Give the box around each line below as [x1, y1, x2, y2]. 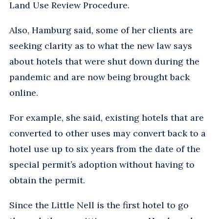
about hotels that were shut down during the [9, 55, 199, 67]
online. [9, 87, 38, 98]
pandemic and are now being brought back [9, 71, 190, 83]
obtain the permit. [9, 174, 85, 186]
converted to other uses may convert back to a [9, 127, 206, 139]
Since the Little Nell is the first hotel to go [9, 199, 189, 211]
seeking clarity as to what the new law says [9, 40, 192, 51]
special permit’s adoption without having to [9, 158, 195, 170]
